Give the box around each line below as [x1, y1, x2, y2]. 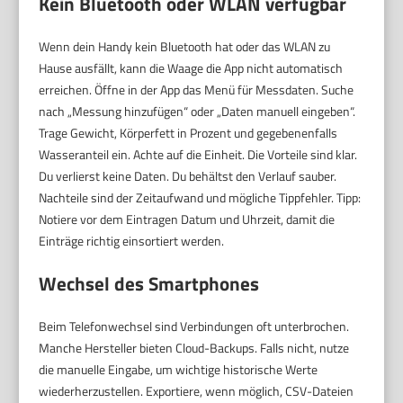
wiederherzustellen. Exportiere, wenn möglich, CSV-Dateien [39, 381, 354, 401]
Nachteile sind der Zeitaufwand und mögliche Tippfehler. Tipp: [39, 188, 362, 208]
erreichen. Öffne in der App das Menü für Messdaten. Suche [39, 80, 354, 100]
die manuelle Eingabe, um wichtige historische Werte [39, 360, 318, 380]
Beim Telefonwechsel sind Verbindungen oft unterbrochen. [39, 317, 350, 336]
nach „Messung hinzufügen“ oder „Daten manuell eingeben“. [39, 102, 356, 121]
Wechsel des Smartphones [39, 269, 260, 299]
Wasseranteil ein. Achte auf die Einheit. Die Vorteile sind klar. [39, 145, 358, 165]
